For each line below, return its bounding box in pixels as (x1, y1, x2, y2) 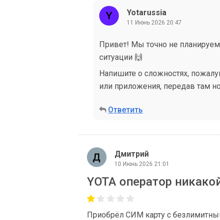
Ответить (108, 105, 143, 114)
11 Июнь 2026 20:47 (127, 19, 182, 26)
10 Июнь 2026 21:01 (114, 160, 169, 167)
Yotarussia (127, 7, 166, 17)
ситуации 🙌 (99, 53, 142, 62)
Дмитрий (114, 149, 149, 159)
